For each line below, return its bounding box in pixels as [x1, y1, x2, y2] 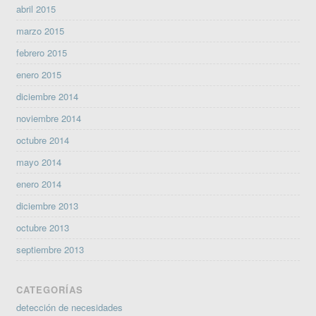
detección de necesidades [16, 300, 123, 314]
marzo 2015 [16, 23, 65, 37]
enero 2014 [16, 176, 62, 190]
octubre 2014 [16, 133, 70, 147]
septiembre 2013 [16, 242, 85, 256]
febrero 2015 [16, 45, 68, 59]
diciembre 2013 [16, 198, 79, 212]
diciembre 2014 [16, 89, 79, 103]
